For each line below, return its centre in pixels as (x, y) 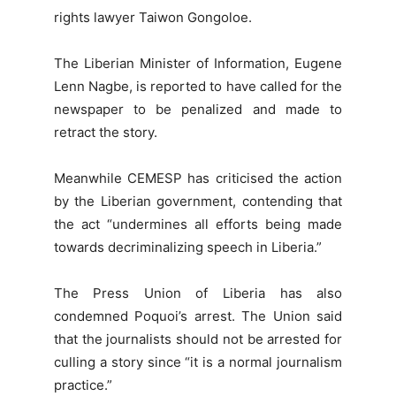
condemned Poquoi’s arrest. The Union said (198, 316)
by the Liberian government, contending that (198, 202)
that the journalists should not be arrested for (198, 339)
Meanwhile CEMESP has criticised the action (198, 179)
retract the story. (105, 133)
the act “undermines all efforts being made (198, 225)
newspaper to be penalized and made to (198, 110)
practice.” (83, 385)
